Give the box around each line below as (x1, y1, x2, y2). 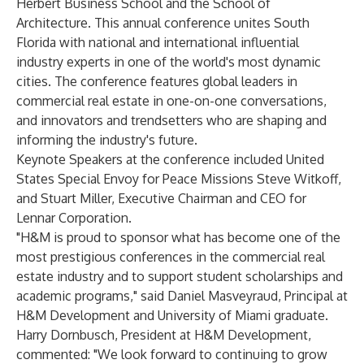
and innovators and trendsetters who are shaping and (16, 112, 327, 128)
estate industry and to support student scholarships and (16, 268, 343, 284)
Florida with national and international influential (16, 34, 299, 50)
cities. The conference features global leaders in (16, 73, 297, 89)
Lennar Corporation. (16, 210, 132, 226)
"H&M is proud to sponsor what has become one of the (16, 229, 340, 245)
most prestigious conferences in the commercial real (16, 249, 325, 265)
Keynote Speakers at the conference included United (16, 151, 324, 167)
